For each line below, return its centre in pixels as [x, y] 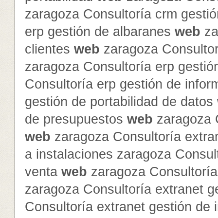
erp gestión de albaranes [100, 32]
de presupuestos [76, 119]
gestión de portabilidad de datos [121, 102]
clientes [49, 49]
